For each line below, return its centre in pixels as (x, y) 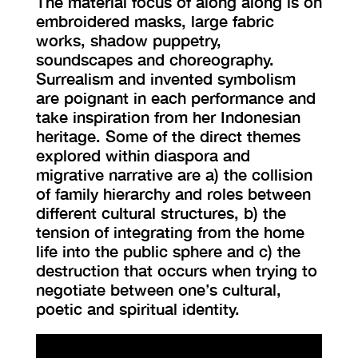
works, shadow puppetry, (129, 40)
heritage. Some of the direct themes (168, 136)
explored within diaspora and (143, 155)
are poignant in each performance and (176, 98)
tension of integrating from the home (170, 232)
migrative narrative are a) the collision (174, 175)
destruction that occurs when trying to (177, 270)
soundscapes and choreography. (155, 60)
